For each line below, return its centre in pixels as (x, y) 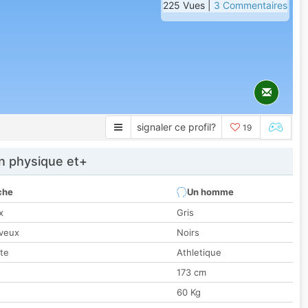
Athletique (199, 253)
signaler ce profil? (176, 127)
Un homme (210, 192)
